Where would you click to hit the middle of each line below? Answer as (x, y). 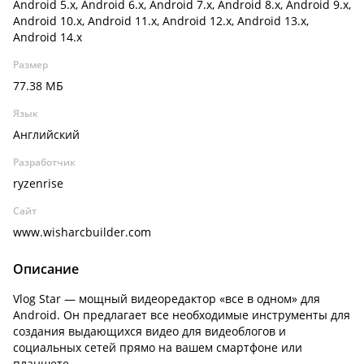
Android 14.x (48, 37)
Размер (30, 65)
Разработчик (44, 162)
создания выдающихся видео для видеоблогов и (149, 331)
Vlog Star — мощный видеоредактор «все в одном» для (167, 299)
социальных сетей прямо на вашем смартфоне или (158, 347)
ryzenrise (38, 183)
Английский (46, 134)
